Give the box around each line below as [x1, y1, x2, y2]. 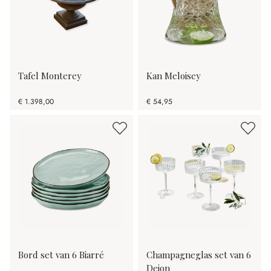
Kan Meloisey [146, 70, 200, 82]
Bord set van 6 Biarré [18, 249, 104, 261]
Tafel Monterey [18, 70, 81, 82]
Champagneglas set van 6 [146, 249, 251, 261]
